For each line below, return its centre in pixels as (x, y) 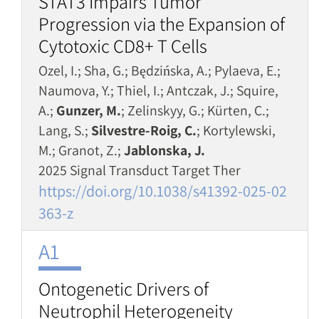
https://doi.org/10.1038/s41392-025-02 (163, 191)
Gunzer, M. (89, 110)
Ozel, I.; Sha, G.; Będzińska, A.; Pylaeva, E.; (159, 70)
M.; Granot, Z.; (81, 150)
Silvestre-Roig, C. (144, 130)
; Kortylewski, (236, 130)
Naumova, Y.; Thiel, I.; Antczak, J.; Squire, (158, 90)
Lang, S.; (65, 130)
